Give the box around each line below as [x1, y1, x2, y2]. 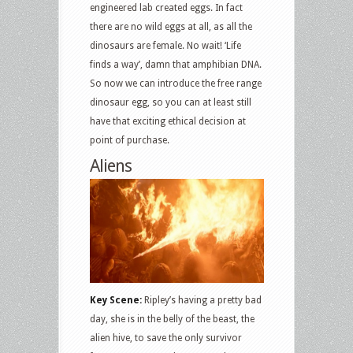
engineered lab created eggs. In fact [90, 2, 243, 13]
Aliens [90, 155, 132, 176]
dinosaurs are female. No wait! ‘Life [90, 39, 241, 51]
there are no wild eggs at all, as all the [90, 20, 252, 32]
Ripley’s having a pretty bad [142, 295, 262, 307]
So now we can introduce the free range [90, 77, 262, 89]
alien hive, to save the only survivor [90, 333, 242, 344]
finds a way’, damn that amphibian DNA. [90, 58, 262, 70]
